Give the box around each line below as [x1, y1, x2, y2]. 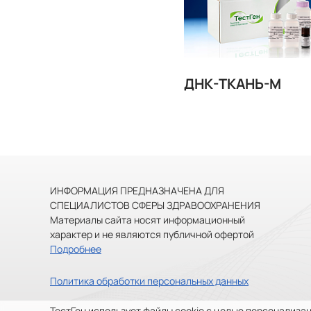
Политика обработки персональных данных [50, 274, 249, 288]
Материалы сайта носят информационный [50, 213, 245, 227]
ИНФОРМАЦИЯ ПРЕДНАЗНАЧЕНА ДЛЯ [50, 184, 224, 198]
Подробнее [50, 242, 101, 256]
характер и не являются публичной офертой [50, 228, 254, 242]
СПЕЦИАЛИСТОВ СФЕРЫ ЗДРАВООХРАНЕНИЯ [50, 199, 260, 212]
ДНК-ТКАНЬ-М [184, 74, 281, 93]
